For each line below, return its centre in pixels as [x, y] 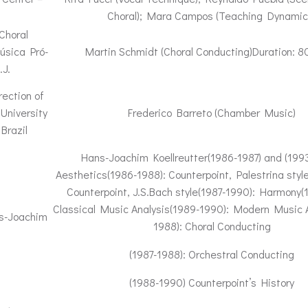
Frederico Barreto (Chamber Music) [212, 112]
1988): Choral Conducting [212, 226]
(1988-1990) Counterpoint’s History [212, 282]
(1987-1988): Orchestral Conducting [212, 254]
